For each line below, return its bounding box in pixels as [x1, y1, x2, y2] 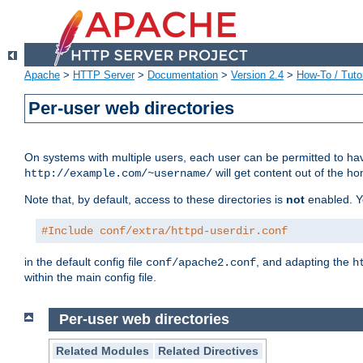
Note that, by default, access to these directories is [24, 193, 286, 207]
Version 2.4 [231, 69, 284, 82]
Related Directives [158, 344, 259, 357]
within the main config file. [24, 271, 156, 284]
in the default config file [24, 255, 146, 269]
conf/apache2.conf [146, 256, 256, 270]
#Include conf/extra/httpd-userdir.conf [41, 224, 288, 238]
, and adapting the [256, 255, 352, 269]
